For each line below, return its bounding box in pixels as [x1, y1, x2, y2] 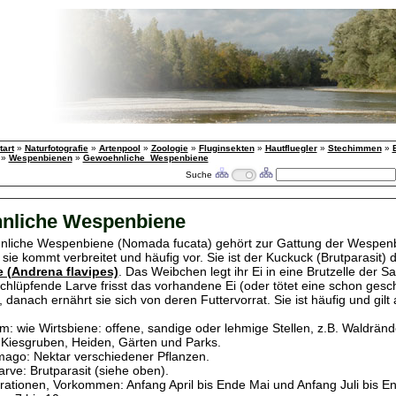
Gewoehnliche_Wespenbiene [82, 153, 209, 163]
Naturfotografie [24, 143, 88, 153]
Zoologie [150, 143, 188, 153]
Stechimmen [327, 143, 382, 153]
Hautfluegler [264, 143, 317, 153]
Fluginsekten [198, 143, 255, 153]
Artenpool [98, 143, 141, 153]
